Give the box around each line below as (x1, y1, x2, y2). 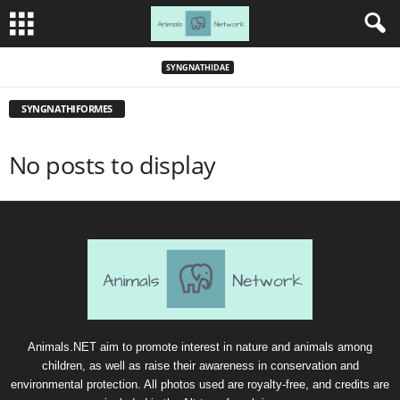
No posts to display (9, 148, 216, 181)
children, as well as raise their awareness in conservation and (41, 359, 359, 372)
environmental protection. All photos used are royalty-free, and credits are (11, 378, 389, 391)
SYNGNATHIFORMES (21, 102, 112, 115)
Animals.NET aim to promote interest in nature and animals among (28, 340, 372, 354)
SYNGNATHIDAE (166, 61, 229, 73)
